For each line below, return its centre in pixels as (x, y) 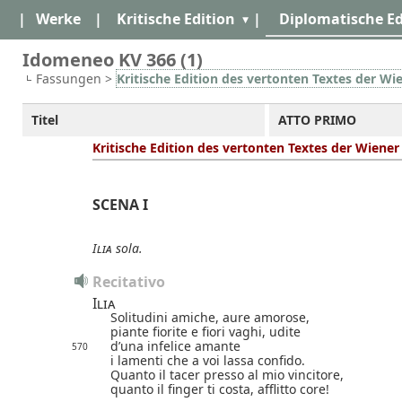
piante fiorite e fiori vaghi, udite (205, 331)
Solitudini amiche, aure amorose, (210, 317)
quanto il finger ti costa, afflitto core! (220, 389)
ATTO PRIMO (317, 119)
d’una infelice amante (175, 345)
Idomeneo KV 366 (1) (113, 60)
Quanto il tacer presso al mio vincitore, (227, 374)
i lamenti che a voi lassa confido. (208, 360)
